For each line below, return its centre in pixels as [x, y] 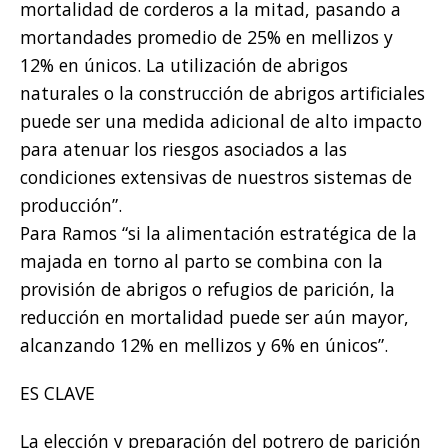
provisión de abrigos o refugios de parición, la [207, 289]
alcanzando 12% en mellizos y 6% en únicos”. [204, 345]
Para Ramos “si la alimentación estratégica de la [218, 233]
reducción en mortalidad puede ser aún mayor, [214, 317]
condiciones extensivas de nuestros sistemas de [216, 177]
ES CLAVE [57, 393]
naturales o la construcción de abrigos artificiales [222, 93]
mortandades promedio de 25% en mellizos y [206, 37]
